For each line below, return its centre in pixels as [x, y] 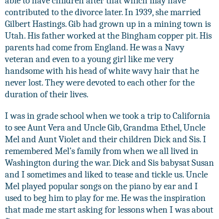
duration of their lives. [47, 94]
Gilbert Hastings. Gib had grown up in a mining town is [108, 24]
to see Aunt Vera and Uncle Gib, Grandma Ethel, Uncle [105, 127]
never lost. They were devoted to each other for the [100, 82]
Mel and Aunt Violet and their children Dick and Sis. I [106, 139]
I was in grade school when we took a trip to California [108, 116]
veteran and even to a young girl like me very [89, 59]
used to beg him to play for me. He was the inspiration [105, 198]
